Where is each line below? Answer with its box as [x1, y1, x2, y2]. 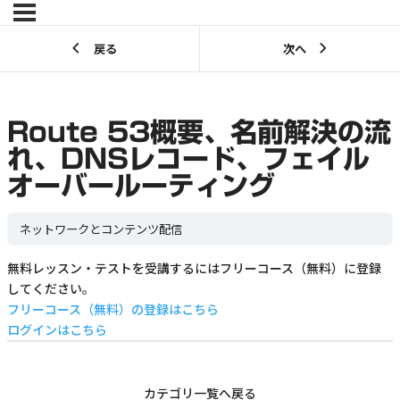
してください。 [7, 279, 95, 298]
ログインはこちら [7, 321, 107, 339]
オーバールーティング [7, 172, 275, 200]
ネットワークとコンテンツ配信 [20, 221, 182, 238]
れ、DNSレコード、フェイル [7, 146, 370, 173]
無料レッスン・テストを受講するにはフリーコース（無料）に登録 [7, 259, 381, 278]
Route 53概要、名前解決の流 [7, 119, 391, 146]
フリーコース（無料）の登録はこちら [7, 300, 219, 319]
